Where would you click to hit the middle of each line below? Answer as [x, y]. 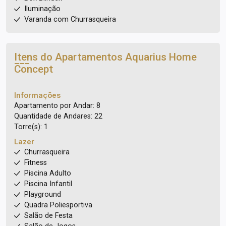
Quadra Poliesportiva [58, 205]
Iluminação [42, 9]
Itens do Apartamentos [70, 57]
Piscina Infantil [48, 184]
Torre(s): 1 [31, 127]
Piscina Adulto [48, 173]
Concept [34, 69]
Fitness [36, 163]
